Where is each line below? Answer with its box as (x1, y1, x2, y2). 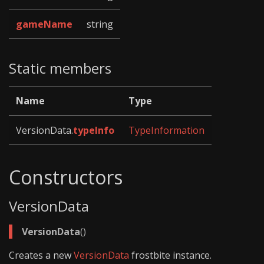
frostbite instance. (129, 248, 212, 262)
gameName (16, 17, 72, 31)
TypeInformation (128, 124, 204, 137)
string (87, 17, 113, 31)
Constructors (9, 164, 123, 190)
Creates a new (9, 248, 74, 262)
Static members (9, 58, 111, 78)
